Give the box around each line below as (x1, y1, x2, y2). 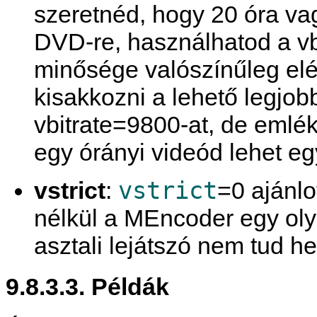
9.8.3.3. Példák (6, 272, 169, 300)
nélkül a (34, 204, 124, 232)
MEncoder (124, 204, 234, 232)
